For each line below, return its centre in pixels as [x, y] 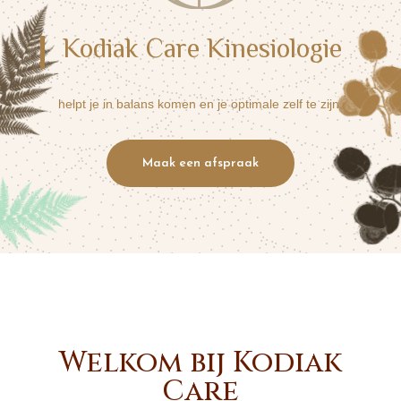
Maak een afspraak [200, 163]
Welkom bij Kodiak [200, 363]
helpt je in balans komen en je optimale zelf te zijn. [200, 103]
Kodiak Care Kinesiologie [203, 47]
